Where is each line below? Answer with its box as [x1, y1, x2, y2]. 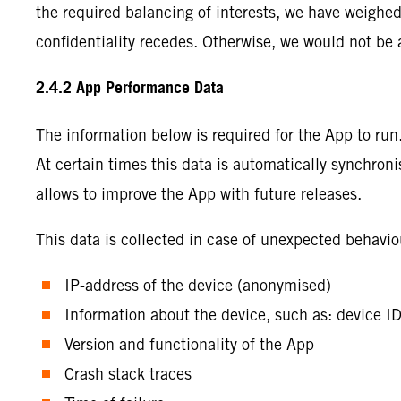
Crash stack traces [64, 364, 192, 383]
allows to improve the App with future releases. [36, 184, 362, 203]
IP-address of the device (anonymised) [64, 276, 331, 294]
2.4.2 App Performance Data [36, 73, 224, 104]
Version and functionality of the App [64, 335, 314, 354]
